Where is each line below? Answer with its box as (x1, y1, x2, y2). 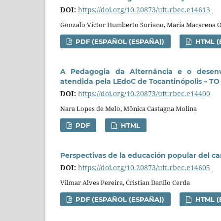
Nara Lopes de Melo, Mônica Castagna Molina (60, 104, 197, 113)
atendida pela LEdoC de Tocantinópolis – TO (60, 77, 220, 86)
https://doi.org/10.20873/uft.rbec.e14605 (78, 163, 210, 173)
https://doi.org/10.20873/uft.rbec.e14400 (78, 89, 210, 99)
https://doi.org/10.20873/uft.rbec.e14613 (78, 5, 210, 15)
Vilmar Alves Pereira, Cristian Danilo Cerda (60, 178, 190, 187)
